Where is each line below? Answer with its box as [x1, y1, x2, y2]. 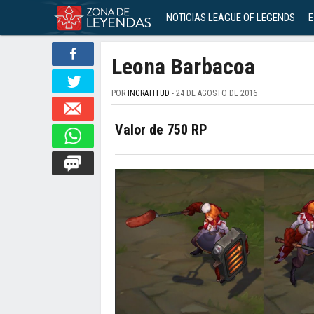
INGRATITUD [128, 88, 170, 98]
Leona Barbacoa [111, 53, 255, 80]
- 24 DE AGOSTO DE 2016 [170, 88, 257, 98]
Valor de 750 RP [115, 121, 207, 138]
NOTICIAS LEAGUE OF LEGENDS [166, 11, 295, 24]
